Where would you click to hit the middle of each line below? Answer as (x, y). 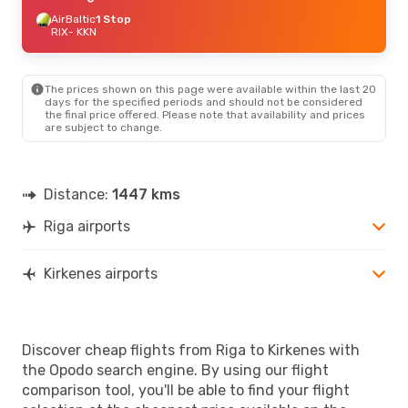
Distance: (78, 194)
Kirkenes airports (101, 273)
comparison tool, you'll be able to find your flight (186, 390)
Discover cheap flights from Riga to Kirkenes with (191, 350)
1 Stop (113, 19)
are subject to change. (103, 127)
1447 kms (146, 194)
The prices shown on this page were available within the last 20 (210, 89)
